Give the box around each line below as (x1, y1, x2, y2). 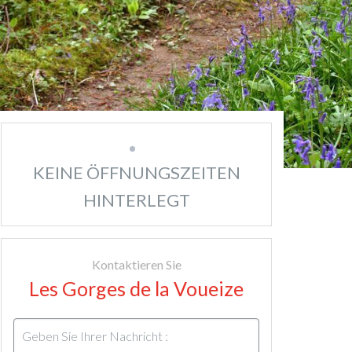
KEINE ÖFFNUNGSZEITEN (32, 162, 240, 183)
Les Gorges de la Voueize (29, 277, 244, 300)
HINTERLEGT (82, 189, 190, 211)
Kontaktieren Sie (91, 257, 181, 272)
